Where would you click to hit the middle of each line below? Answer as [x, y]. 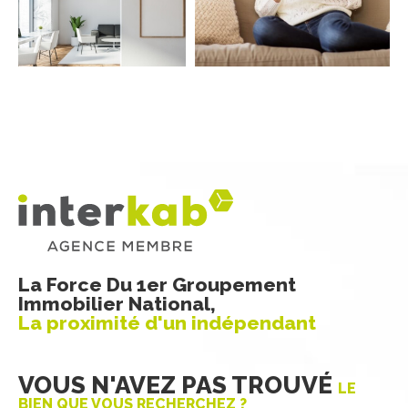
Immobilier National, [117, 304]
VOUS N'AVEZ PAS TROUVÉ [178, 385]
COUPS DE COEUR [118, 69]
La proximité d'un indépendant [167, 323]
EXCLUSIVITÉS [288, 69]
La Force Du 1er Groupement [157, 285]
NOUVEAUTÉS [204, 136]
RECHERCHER [192, 206]
